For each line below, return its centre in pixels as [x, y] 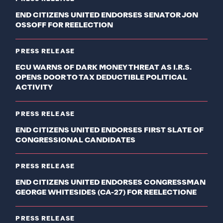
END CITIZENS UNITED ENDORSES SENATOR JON [107, 15]
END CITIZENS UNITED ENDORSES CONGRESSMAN [111, 183]
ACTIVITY [34, 88]
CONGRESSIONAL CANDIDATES [76, 140]
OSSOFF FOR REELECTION [64, 25]
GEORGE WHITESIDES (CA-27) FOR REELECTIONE [106, 193]
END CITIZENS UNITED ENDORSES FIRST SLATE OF [110, 130]
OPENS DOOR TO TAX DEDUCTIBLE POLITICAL [102, 78]
